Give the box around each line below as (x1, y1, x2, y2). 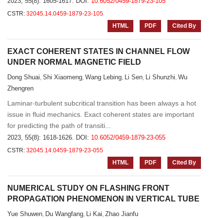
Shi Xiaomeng (43, 73, 82, 81)
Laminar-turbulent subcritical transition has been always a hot (7, 99, 196, 107)
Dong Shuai (7, 73, 40, 81)
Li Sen (125, 73, 143, 81)
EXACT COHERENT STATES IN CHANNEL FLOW (7, 47, 190, 55)
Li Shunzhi (145, 73, 175, 81)
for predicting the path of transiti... (7, 122, 111, 129)
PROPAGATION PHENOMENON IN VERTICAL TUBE (7, 195, 200, 203)
